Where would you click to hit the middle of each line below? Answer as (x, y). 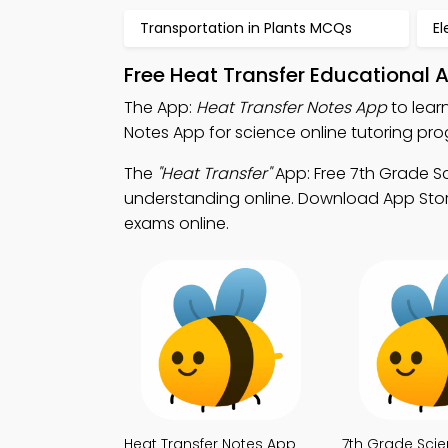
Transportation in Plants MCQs (246, 28)
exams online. (176, 223)
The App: (160, 107)
